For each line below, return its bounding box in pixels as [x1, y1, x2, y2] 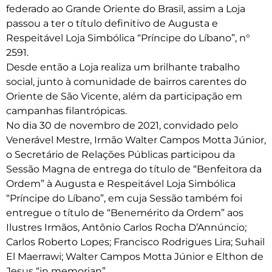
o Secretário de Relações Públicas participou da [6, 149, 235, 160]
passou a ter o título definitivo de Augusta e [6, 18, 218, 29]
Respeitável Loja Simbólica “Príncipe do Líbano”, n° [6, 32, 250, 44]
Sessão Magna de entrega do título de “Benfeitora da [6, 163, 262, 175]
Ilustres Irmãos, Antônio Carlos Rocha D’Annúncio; [6, 222, 246, 233]
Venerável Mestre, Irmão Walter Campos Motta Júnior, [6, 134, 266, 146]
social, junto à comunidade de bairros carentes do [6, 76, 246, 87]
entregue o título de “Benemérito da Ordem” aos [6, 207, 243, 219]
